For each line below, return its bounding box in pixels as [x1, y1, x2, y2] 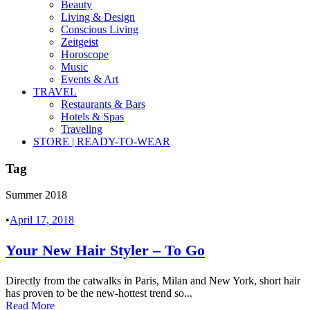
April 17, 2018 [10, 214, 74, 226]
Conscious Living [61, 24, 138, 35]
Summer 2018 [6, 189, 67, 201]
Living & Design [61, 11, 135, 23]
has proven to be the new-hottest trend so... [6, 287, 192, 300]
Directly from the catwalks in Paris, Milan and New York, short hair [6, 275, 300, 287]
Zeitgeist [61, 36, 98, 48]
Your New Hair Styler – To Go [6, 241, 205, 259]
